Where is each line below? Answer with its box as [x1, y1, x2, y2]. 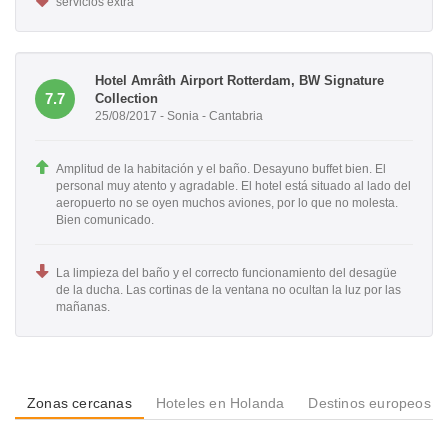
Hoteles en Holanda [155, 395, 285, 412]
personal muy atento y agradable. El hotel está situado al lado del [56, 179, 411, 194]
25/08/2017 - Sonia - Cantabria [95, 109, 263, 124]
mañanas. [56, 300, 110, 315]
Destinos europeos [308, 395, 431, 412]
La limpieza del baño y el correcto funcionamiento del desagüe [56, 266, 397, 281]
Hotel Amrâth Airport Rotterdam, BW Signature [95, 73, 384, 89]
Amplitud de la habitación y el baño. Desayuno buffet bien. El [56, 162, 386, 177]
